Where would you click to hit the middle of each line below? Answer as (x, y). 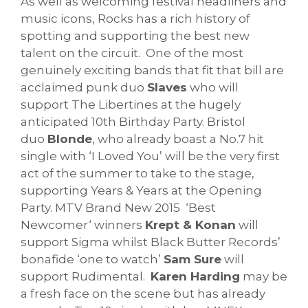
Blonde (70, 139)
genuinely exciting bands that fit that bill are (152, 70)
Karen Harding (195, 276)
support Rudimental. (86, 276)
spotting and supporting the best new (135, 35)
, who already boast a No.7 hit (178, 139)
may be (264, 276)
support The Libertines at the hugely (131, 104)
